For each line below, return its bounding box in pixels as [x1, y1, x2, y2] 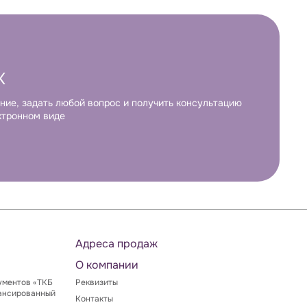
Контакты [75, 293, 113, 304]
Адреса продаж [75, 236, 158, 251]
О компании [75, 258, 138, 272]
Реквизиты [75, 277, 118, 288]
